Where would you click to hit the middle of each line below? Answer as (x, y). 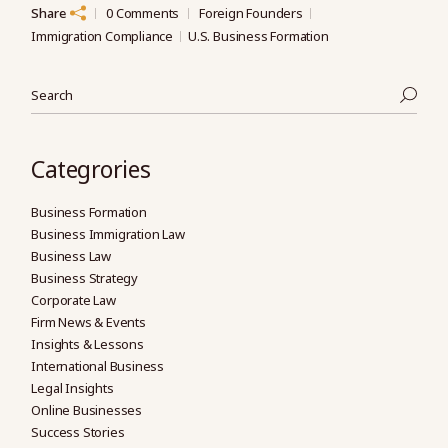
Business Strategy (85, 278)
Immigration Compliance (102, 35)
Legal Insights (72, 388)
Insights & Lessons (87, 344)
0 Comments (143, 12)
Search (54, 82)
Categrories (91, 169)
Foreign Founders (251, 12)
